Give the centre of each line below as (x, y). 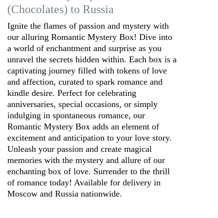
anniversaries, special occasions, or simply (82, 104)
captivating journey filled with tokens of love (87, 71)
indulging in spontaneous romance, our (76, 116)
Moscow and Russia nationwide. (65, 194)
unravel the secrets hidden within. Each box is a (92, 60)
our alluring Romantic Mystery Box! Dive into (90, 37)
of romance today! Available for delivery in (84, 183)
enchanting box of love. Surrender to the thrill (89, 172)
